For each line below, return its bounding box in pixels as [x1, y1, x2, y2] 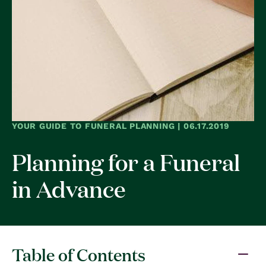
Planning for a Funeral [12, 146, 240, 176]
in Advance [12, 173, 126, 203]
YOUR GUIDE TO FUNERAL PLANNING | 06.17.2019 [12, 121, 230, 131]
